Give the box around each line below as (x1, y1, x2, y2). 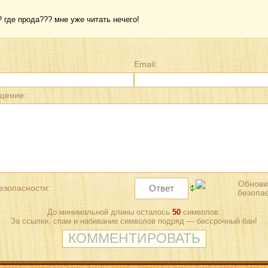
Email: (133, 60, 157, 69)
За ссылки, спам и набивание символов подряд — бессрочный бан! (11, 217, 257, 226)
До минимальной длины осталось (47, 208, 172, 217)
